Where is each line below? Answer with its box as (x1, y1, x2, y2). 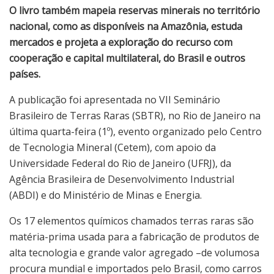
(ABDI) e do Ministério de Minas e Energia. (9, 188, 202, 202)
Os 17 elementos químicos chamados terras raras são (9, 214, 254, 228)
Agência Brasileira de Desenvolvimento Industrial (9, 172, 234, 187)
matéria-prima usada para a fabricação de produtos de (9, 230, 259, 244)
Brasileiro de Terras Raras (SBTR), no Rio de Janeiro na (9, 109, 261, 123)
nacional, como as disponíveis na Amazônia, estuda (9, 20, 242, 34)
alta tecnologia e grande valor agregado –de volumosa (9, 246, 259, 260)
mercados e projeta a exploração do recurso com (9, 35, 232, 50)
